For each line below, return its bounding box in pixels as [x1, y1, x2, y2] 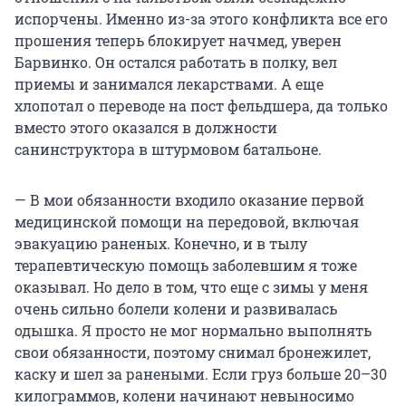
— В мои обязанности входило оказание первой [14, 190, 364, 210]
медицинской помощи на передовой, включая [14, 212, 359, 232]
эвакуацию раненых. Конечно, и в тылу [14, 234, 307, 254]
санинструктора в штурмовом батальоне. [14, 140, 322, 159]
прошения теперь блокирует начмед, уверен [14, 31, 342, 51]
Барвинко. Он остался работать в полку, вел [14, 53, 337, 72]
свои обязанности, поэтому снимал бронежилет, [14, 343, 371, 362]
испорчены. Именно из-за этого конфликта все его [14, 9, 388, 29]
